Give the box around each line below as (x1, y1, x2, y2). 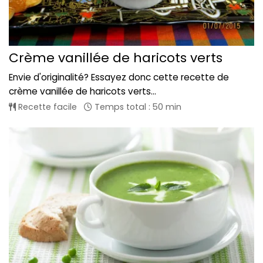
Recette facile (16, 100, 77, 113)
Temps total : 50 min (92, 100, 181, 113)
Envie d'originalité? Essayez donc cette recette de (9, 70, 229, 83)
